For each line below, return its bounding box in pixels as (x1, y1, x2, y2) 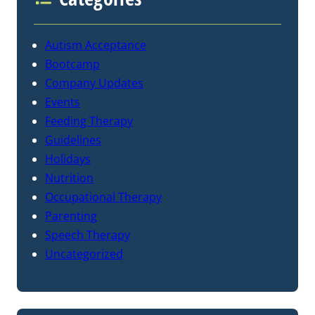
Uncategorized (45, 246, 123, 262)
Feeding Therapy (45, 113, 133, 129)
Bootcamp (45, 56, 100, 72)
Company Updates (45, 75, 143, 91)
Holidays (45, 151, 91, 167)
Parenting (45, 208, 97, 224)
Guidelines (45, 132, 101, 148)
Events (45, 94, 80, 110)
